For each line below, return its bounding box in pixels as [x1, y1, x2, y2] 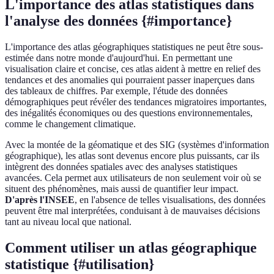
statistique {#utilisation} [5, 256, 154, 273]
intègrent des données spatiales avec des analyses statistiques [5, 161, 237, 172]
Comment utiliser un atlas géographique [5, 240, 257, 256]
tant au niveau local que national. [5, 217, 131, 228]
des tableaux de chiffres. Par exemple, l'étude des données [5, 86, 228, 97]
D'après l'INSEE [5, 194, 75, 206]
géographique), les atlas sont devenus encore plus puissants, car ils [5, 150, 259, 161]
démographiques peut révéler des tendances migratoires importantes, [5, 97, 267, 108]
